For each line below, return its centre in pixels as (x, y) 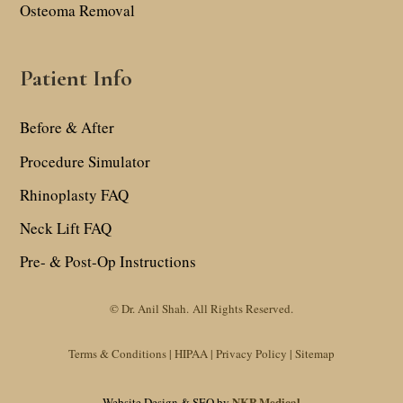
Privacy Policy (251, 354)
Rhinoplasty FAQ (77, 194)
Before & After (67, 128)
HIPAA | (194, 354)
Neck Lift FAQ (69, 228)
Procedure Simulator (85, 161)
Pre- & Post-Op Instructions (108, 262)
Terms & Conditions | (120, 354)
